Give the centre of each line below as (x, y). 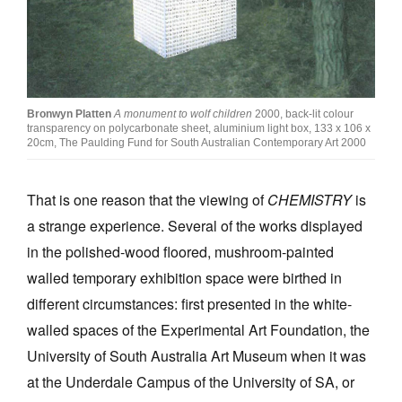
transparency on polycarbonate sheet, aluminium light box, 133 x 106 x (199, 129)
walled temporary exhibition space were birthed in (184, 278)
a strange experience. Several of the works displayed (195, 226)
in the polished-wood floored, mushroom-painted (180, 252)
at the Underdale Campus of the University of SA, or (191, 382)
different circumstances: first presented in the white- (189, 304)
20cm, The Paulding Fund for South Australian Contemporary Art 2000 (197, 143)
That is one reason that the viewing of (147, 200)
